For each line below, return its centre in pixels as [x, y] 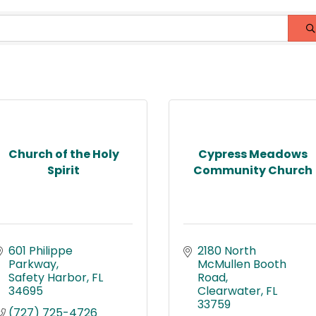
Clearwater [229, 291]
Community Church [253, 170]
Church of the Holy [63, 154]
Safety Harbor [48, 278]
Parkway [32, 264]
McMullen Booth [242, 264]
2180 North [227, 251]
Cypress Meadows [253, 154]
